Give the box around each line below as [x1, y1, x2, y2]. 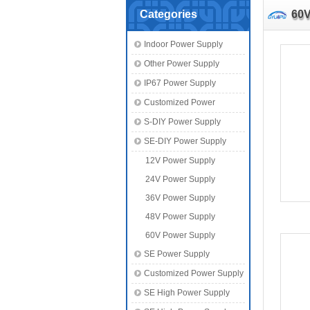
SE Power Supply [144, 249, 210, 259]
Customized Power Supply [144, 268, 244, 278]
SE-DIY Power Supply [144, 136, 226, 146]
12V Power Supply [145, 156, 215, 165]
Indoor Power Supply [144, 39, 223, 49]
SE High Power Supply [144, 288, 230, 298]
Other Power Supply [144, 59, 219, 69]
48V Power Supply [145, 212, 215, 221]
